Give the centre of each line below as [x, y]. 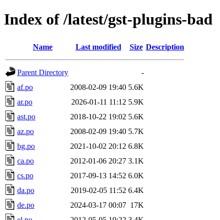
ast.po [26, 116]
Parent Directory [43, 72]
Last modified [98, 47]
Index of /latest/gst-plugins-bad [108, 19]
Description [165, 47]
